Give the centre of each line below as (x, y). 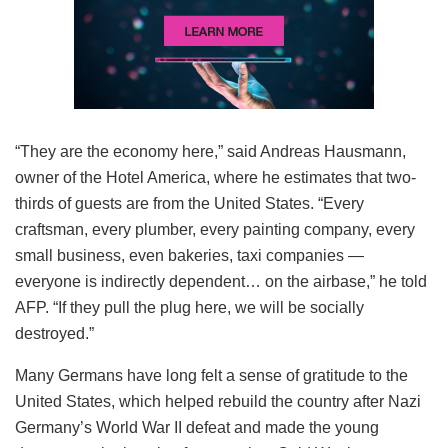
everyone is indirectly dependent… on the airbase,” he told (221, 281)
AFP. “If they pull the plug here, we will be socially (189, 307)
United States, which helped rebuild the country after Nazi (218, 401)
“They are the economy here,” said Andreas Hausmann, (210, 151)
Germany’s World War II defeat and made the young (197, 427)
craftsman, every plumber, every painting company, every (215, 229)
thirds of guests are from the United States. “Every (189, 203)
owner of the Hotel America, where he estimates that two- (215, 177)
